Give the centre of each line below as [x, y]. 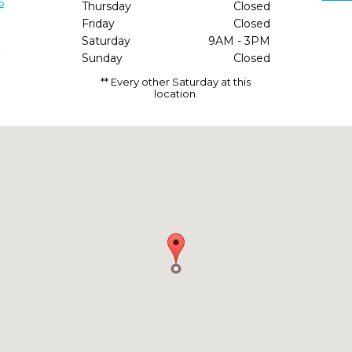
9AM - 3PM [239, 41]
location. [176, 93]
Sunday [102, 58]
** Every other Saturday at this [176, 82]
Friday [98, 24]
